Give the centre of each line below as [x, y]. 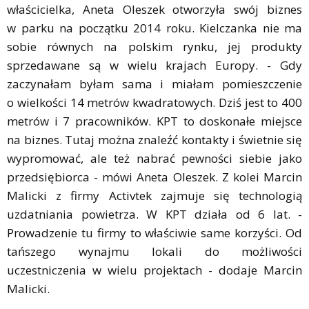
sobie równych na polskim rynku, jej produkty [154, 46]
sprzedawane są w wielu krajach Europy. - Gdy [154, 65]
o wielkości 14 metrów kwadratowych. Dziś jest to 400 [154, 102]
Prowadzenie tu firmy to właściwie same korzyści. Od [154, 232]
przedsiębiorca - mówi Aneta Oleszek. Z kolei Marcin [154, 177]
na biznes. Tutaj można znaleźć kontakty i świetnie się [154, 139]
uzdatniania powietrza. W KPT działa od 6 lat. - [154, 214]
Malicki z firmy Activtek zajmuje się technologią [154, 195]
